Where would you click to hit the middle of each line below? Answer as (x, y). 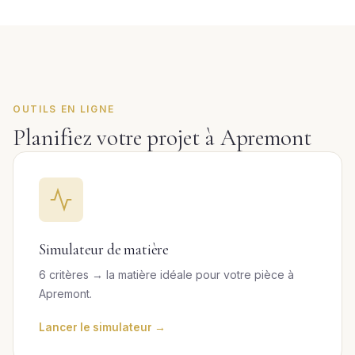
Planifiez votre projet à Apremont (162, 137)
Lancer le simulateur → (102, 327)
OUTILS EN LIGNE (64, 109)
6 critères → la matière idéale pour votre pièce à (166, 275)
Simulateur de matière (104, 250)
